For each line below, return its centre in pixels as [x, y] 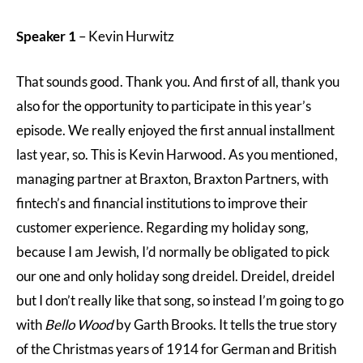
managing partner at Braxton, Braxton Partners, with [172, 179]
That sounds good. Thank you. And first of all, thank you [178, 81]
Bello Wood [80, 325]
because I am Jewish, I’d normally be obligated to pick [173, 252]
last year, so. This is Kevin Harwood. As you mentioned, [177, 154]
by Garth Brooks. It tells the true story [226, 325]
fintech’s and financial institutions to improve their [162, 203]
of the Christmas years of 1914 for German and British [176, 349]
